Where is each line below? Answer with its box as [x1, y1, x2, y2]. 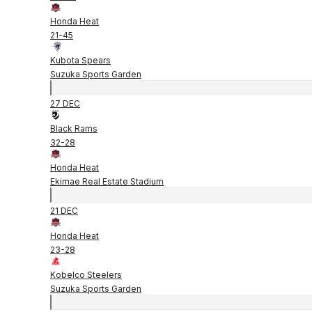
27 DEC [50, 97, 80, 109]
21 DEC [50, 205, 78, 216]
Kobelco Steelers [50, 269, 122, 280]
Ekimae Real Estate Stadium [50, 175, 164, 187]
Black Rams [50, 123, 97, 134]
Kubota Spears [50, 54, 111, 65]
